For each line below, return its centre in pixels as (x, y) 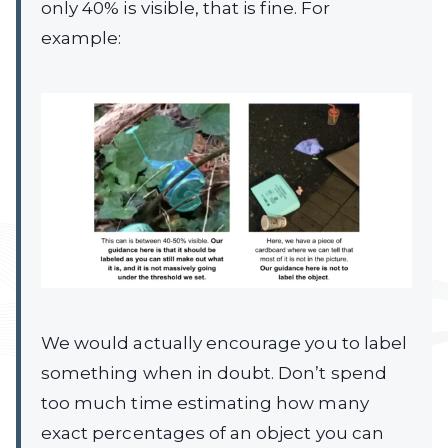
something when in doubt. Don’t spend (214, 372)
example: (81, 38)
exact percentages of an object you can (212, 432)
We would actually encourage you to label (224, 342)
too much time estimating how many (205, 402)
